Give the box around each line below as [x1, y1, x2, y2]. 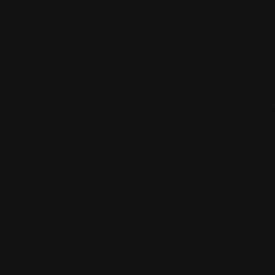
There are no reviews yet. [70, 74, 176, 87]
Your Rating [70, 223, 119, 235]
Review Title [70, 164, 124, 176]
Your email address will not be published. [70, 136, 238, 149]
